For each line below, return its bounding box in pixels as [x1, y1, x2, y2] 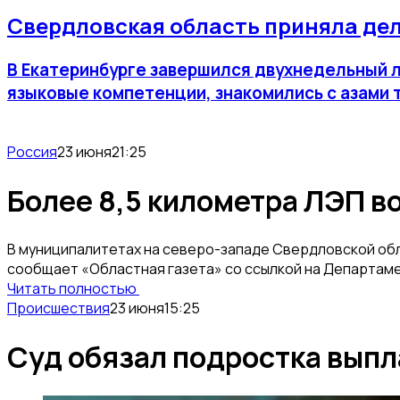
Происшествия [7, 298, 110, 319]
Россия [7, 142, 57, 162]
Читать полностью [7, 279, 139, 299]
